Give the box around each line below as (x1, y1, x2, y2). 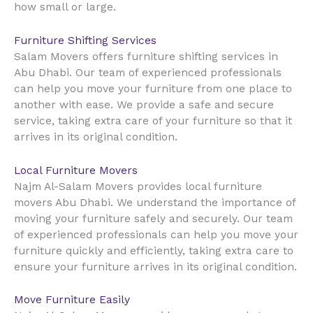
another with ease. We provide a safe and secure (14, 98, 274, 111)
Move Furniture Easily (14, 293, 130, 307)
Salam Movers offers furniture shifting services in (14, 50, 278, 63)
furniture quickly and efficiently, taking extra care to (14, 244, 293, 257)
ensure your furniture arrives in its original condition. (14, 260, 297, 273)
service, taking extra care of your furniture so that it (14, 114, 292, 127)
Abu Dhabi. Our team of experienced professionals (14, 66, 282, 79)
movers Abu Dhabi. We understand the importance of (14, 196, 296, 209)
